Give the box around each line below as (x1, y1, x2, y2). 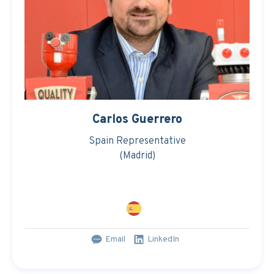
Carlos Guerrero (92, 112, 182, 128)
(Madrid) (119, 150, 155, 162)
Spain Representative (88, 135, 186, 147)
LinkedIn (147, 234, 179, 245)
